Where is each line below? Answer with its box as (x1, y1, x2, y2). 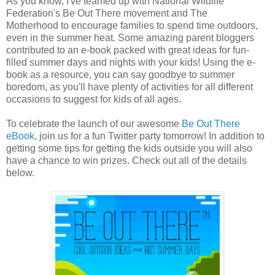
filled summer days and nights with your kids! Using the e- (6, 57, 255, 68)
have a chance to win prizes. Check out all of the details (6, 155, 247, 166)
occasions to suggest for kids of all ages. (6, 94, 181, 105)
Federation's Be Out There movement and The (6, 8, 207, 19)
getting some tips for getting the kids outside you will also (6, 143, 252, 154)
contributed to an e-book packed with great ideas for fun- (6, 45, 249, 56)
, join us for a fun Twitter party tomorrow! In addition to (34, 131, 265, 142)
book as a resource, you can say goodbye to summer (6, 69, 234, 80)
